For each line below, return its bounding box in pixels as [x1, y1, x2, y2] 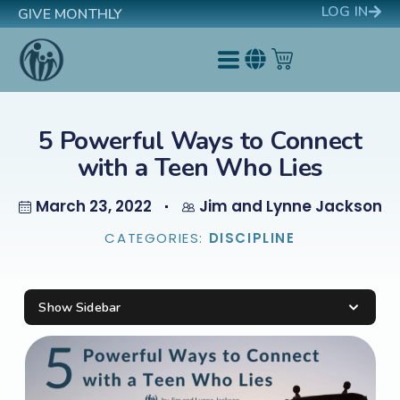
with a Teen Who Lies [77, 151, 323, 185]
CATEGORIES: [104, 229, 209, 247]
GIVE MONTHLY [18, 4, 123, 24]
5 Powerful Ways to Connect [37, 124, 362, 158]
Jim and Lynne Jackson [198, 196, 382, 217]
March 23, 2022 [35, 196, 152, 217]
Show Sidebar [38, 298, 121, 317]
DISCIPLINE [208, 229, 296, 247]
